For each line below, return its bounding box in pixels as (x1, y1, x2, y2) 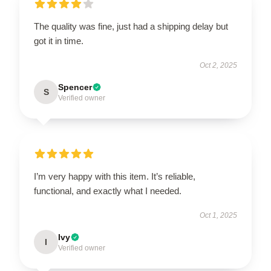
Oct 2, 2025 (200, 60, 237, 70)
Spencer (58, 82, 92, 92)
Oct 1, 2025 (200, 211, 237, 220)
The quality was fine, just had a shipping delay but (34, 21, 228, 31)
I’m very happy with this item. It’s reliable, (34, 171, 195, 181)
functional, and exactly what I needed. (34, 185, 181, 196)
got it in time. (34, 35, 83, 46)
